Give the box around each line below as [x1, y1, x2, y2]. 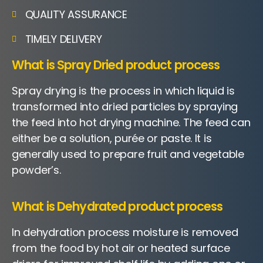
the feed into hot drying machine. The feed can [12, 115, 251, 130]
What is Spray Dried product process [12, 56, 220, 73]
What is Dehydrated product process [12, 198, 223, 215]
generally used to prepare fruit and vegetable [12, 147, 244, 161]
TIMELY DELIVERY [25, 32, 102, 46]
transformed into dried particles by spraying [12, 99, 238, 114]
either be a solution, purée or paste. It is [12, 131, 212, 146]
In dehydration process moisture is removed [12, 225, 238, 240]
